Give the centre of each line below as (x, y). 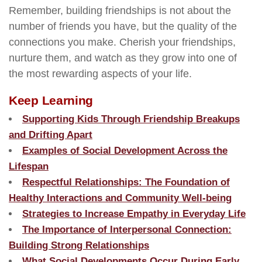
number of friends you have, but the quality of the (123, 26)
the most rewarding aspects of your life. (100, 73)
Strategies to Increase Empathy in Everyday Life (134, 213)
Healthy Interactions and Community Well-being (120, 198)
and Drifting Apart (51, 135)
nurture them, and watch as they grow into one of (123, 58)
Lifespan (29, 166)
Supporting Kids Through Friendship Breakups (131, 119)
